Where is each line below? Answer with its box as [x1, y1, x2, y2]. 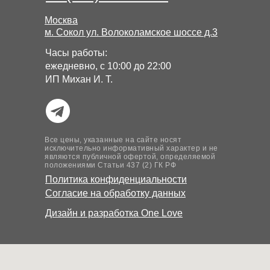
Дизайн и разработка [45, 208, 141, 218]
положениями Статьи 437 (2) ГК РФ [45, 161, 176, 169]
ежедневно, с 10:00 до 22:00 [45, 61, 171, 71]
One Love [141, 208, 183, 218]
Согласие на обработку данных [45, 188, 186, 198]
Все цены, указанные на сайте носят [45, 136, 181, 144]
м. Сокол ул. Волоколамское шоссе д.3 [45, 27, 218, 37]
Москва [45, 15, 78, 25]
